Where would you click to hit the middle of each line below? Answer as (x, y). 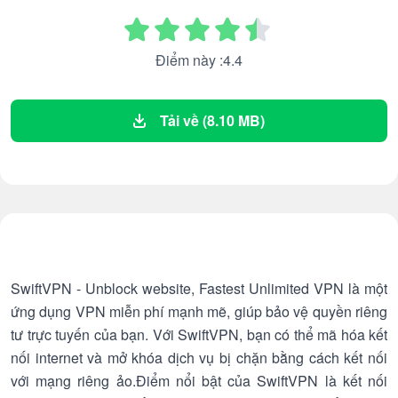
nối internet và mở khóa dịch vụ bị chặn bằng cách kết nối (199, 358)
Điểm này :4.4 (199, 60)
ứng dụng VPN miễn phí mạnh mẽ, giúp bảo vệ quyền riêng (199, 311)
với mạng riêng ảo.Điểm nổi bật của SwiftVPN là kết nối (199, 381)
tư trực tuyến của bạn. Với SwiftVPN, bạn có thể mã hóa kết (199, 334)
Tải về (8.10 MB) (212, 120)
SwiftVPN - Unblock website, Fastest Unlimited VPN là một (199, 288)
